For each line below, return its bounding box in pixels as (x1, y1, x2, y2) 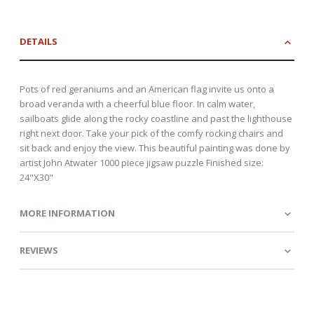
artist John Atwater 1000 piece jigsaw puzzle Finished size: (20, 156, 264, 169)
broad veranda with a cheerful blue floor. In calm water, (20, 97, 255, 110)
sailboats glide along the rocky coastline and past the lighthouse (20, 111, 292, 125)
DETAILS (20, 34, 57, 48)
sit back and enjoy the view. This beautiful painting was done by (20, 141, 290, 154)
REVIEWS (20, 243, 58, 257)
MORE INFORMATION (20, 206, 115, 219)
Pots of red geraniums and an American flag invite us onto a (20, 82, 274, 95)
